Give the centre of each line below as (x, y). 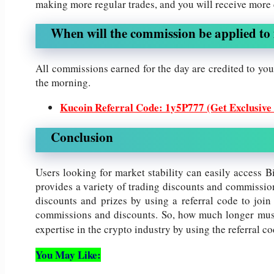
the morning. (63, 82)
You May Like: (68, 254)
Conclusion (82, 137)
